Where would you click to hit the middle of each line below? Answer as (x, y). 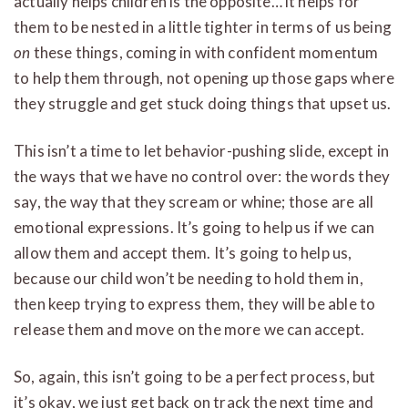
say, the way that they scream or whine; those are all (194, 201)
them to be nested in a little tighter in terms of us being (203, 26)
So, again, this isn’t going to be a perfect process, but (195, 376)
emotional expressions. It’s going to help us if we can (194, 227)
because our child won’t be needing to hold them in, (189, 278)
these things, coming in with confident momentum (204, 52)
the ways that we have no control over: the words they (202, 176)
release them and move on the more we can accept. (189, 329)
